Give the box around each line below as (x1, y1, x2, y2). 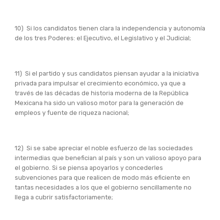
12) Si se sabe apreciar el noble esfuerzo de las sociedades (15, 144, 193, 152)
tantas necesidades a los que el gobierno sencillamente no (15, 183, 192, 191)
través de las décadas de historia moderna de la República (15, 89, 189, 97)
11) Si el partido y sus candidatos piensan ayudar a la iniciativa (15, 69, 199, 77)
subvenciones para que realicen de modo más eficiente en (15, 173, 190, 181)
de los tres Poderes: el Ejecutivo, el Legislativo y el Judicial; (15, 34, 191, 42)
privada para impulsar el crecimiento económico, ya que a (15, 79, 186, 87)
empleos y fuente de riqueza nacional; (15, 109, 129, 116)
